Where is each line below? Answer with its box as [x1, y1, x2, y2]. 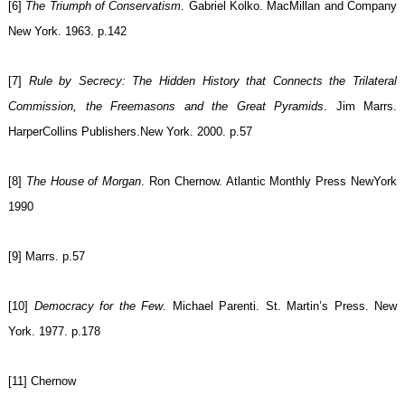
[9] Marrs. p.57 [8, 250, 85, 264]
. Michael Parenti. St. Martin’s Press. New [163, 299, 397, 314]
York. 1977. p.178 [8, 325, 100, 339]
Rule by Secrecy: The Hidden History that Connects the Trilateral [28, 74, 398, 89]
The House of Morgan [25, 174, 142, 189]
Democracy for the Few [33, 299, 163, 314]
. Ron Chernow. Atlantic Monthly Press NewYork [141, 174, 398, 189]
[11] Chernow [8, 374, 76, 389]
